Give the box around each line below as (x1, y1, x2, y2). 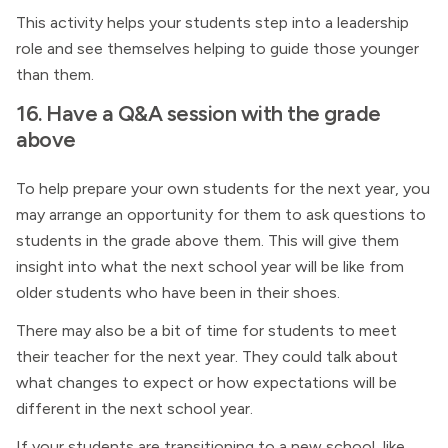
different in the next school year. (16, 399, 253, 418)
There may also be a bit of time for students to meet (16, 321, 397, 340)
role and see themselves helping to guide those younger (16, 39, 419, 58)
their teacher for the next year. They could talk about (16, 347, 398, 366)
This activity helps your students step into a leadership (16, 13, 409, 32)
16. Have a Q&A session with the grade (16, 100, 381, 126)
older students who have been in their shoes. (16, 283, 340, 302)
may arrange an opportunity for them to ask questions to (16, 205, 426, 224)
